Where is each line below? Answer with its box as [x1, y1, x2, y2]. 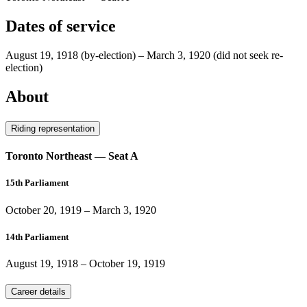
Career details [11, 286, 66, 297]
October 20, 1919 [5, 204, 82, 216]
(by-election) [81, 49, 136, 62]
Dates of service [5, 17, 116, 36]
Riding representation [11, 123, 95, 134]
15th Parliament [5, 177, 69, 188]
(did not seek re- [213, 49, 283, 62]
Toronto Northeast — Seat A [5, 150, 138, 162]
